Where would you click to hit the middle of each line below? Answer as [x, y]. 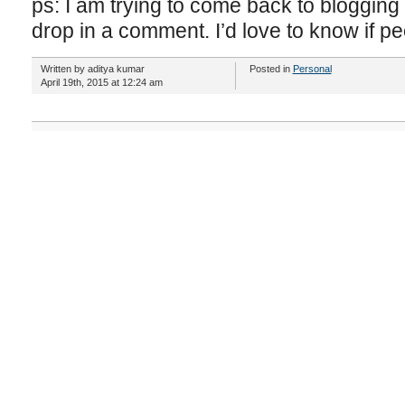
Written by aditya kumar [92, 69]
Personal [312, 69]
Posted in [271, 69]
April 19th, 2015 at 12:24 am [101, 82]
